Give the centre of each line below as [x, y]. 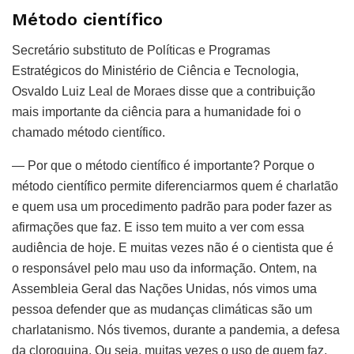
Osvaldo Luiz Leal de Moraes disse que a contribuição [164, 91]
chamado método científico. [90, 132]
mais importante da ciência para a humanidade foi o [156, 111]
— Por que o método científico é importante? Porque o [163, 165]
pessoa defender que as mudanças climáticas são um [162, 309]
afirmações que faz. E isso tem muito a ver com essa [158, 227]
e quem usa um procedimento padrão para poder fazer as [172, 206]
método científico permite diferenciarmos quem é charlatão [175, 186]
